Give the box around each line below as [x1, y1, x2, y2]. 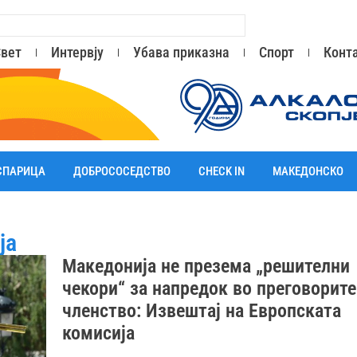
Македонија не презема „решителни [62, 255, 351, 277]
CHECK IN [198, 164, 245, 178]
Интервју [50, 44, 104, 61]
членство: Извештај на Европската [62, 300, 342, 322]
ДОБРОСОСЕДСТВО [73, 164, 171, 178]
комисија [62, 322, 135, 344]
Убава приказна [133, 44, 230, 61]
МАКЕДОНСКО [273, 164, 344, 178]
